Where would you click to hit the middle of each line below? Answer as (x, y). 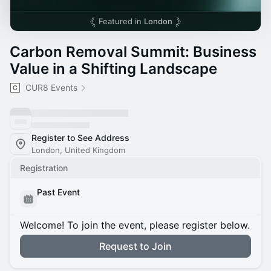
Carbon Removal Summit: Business (133, 52)
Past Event (58, 192)
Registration (44, 168)
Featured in (121, 21)
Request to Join (135, 246)
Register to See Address (80, 138)
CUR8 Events (51, 87)
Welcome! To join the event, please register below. (135, 225)
